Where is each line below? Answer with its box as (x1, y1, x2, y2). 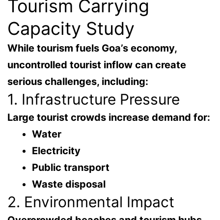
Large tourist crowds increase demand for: (7, 111, 210, 124)
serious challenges (7, 76, 97, 88)
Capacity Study (7, 18, 135, 40)
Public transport (32, 162, 110, 174)
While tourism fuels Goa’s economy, (7, 42, 177, 55)
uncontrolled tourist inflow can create (7, 59, 186, 71)
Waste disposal (32, 178, 106, 191)
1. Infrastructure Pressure (7, 90, 180, 109)
